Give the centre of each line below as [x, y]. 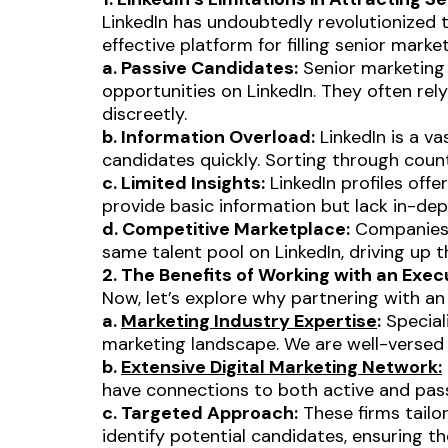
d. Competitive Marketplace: [226, 228]
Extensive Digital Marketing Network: [281, 366]
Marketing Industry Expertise [249, 320]
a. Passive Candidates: [200, 67]
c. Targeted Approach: [200, 412]
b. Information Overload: [208, 136]
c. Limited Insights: [183, 182]
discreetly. [144, 113]
